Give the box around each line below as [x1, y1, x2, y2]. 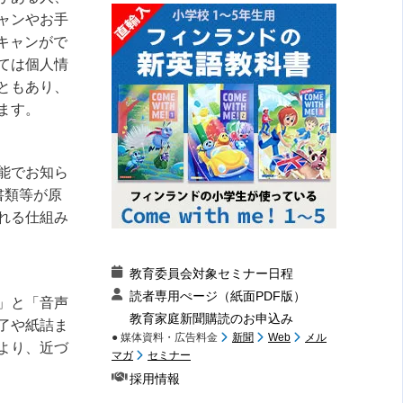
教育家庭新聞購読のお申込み [130, 311, 293, 326]
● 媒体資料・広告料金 [112, 331, 220, 344]
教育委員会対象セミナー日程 [130, 266, 293, 281]
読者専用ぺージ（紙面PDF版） [130, 289, 306, 303]
